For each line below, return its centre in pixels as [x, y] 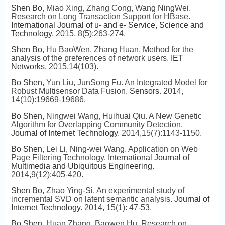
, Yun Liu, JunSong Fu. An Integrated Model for [125, 83]
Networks [28, 67]
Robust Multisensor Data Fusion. [70, 91]
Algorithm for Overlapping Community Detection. [97, 124]
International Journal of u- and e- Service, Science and [107, 25]
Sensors [144, 91]
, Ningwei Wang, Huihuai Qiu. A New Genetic [122, 116]
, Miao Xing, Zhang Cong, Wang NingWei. [116, 8]
